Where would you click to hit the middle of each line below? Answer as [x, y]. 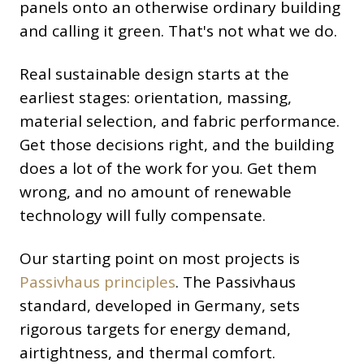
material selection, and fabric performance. [180, 121]
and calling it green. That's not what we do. [178, 31]
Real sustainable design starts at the [154, 74]
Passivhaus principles [97, 282]
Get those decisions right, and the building [177, 145]
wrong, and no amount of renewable [156, 192]
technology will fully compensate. [143, 216]
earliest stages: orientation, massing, [156, 98]
